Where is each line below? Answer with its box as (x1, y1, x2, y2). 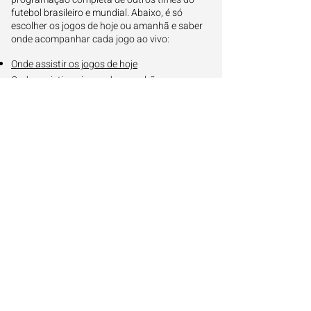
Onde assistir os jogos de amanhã (11, 73, 155, 87)
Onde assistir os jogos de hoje (11, 57, 137, 72)
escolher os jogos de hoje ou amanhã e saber (11, 19, 203, 33)
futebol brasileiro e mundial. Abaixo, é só (11, 6, 183, 20)
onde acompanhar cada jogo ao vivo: (11, 32, 169, 47)
